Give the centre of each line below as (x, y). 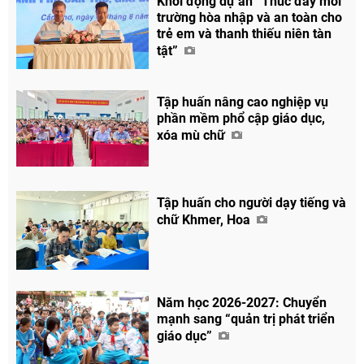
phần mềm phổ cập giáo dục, (241, 118)
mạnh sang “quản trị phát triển (246, 319)
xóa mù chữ (193, 135)
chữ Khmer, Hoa (206, 219)
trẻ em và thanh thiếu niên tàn (245, 33)
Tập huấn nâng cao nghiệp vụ (243, 102)
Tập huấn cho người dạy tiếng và (252, 202)
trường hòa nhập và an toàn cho (250, 17)
